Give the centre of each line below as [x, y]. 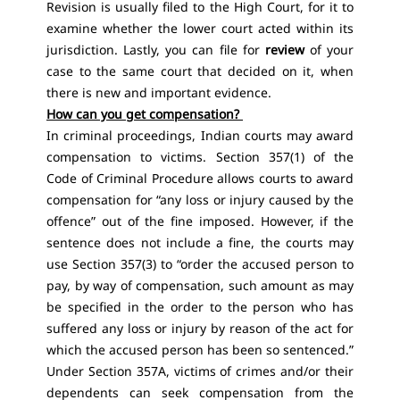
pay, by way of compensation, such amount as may [200, 285]
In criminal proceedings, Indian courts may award [200, 135]
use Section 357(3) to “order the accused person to [200, 264]
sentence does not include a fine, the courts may [200, 242]
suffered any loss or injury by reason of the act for [200, 328]
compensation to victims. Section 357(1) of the [200, 157]
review [284, 50]
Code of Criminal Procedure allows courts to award [200, 178]
